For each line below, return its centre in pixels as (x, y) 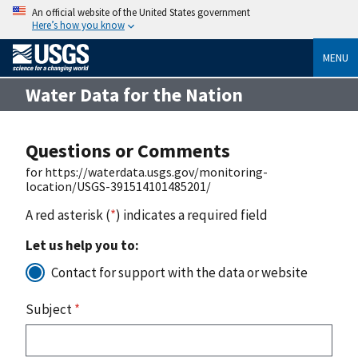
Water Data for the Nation (134, 94)
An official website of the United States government (141, 12)
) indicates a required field (192, 215)
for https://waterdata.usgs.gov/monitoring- (147, 171)
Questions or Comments (128, 150)
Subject (50, 309)
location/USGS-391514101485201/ (118, 186)
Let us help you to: (82, 245)
